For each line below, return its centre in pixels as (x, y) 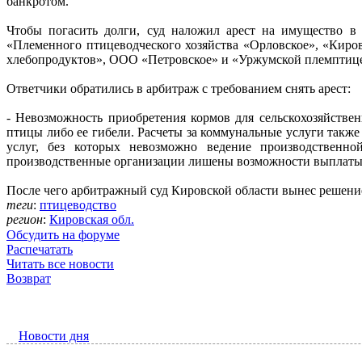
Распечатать (40, 250)
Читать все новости (60, 264)
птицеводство (78, 205)
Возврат (29, 279)
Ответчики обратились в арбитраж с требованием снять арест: (180, 89)
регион (25, 220)
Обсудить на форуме (63, 235)
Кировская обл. (92, 220)
